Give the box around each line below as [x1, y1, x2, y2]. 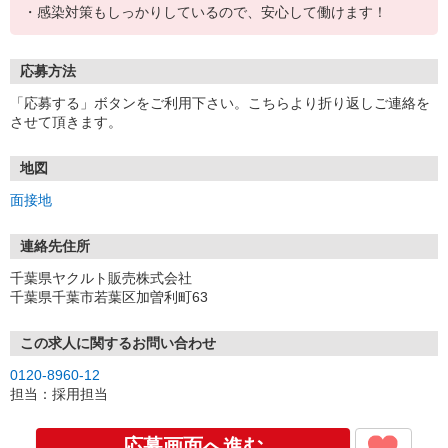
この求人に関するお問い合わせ [20, 335, 216, 351]
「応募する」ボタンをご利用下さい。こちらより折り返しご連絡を [10, 95, 430, 111]
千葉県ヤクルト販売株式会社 [10, 270, 192, 286]
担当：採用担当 [10, 386, 108, 402]
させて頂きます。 [10, 114, 122, 130]
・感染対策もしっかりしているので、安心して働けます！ [23, 4, 387, 20]
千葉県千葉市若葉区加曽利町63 [10, 289, 208, 305]
